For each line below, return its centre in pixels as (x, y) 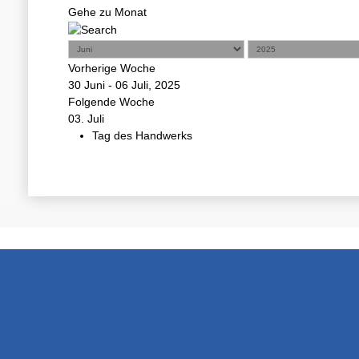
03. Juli (86, 118)
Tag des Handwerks (142, 135)
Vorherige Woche (112, 68)
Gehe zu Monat (107, 12)
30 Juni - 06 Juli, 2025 (124, 85)
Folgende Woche (111, 101)
